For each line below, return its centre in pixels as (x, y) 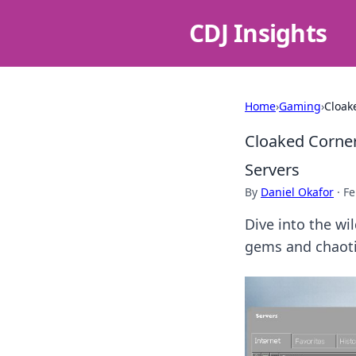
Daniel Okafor (297, 192)
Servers (272, 170)
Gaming (300, 106)
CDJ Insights (258, 33)
